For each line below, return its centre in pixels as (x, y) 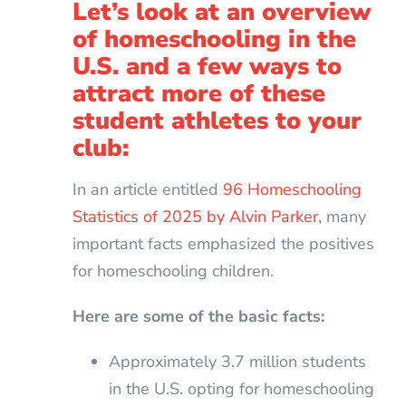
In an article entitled (147, 189)
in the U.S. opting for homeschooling (241, 388)
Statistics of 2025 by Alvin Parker (195, 216)
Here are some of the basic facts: (198, 316)
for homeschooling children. (173, 271)
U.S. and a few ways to (207, 67)
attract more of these (198, 94)
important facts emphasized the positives (223, 243)
